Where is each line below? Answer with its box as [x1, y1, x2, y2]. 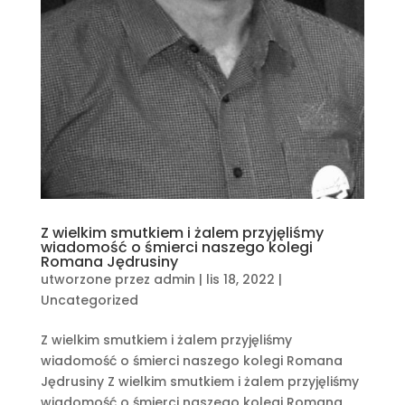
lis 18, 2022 [205, 269, 275, 288]
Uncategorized [40, 290, 138, 309]
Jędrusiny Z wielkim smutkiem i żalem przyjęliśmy [40, 372, 359, 391]
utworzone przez [40, 269, 154, 288]
